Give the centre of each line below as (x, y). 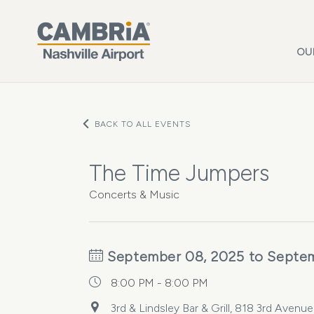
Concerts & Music (134, 194)
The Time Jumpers (179, 173)
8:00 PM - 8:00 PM (159, 283)
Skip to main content (66, 10)
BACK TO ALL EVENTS (143, 124)
